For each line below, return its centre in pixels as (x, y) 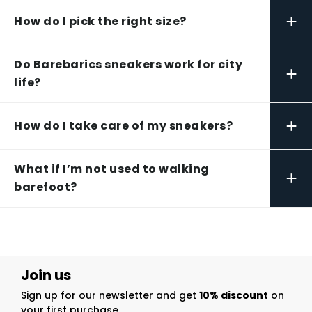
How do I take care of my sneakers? (123, 126)
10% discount (234, 296)
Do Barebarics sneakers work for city (128, 65)
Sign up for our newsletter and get (110, 296)
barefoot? (46, 187)
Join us (46, 275)
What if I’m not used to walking (112, 169)
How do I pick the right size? (100, 22)
